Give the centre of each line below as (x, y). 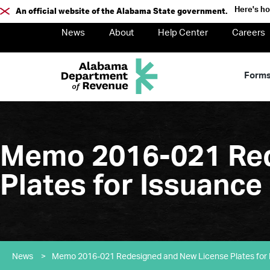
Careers (249, 33)
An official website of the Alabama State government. (122, 11)
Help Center (183, 33)
